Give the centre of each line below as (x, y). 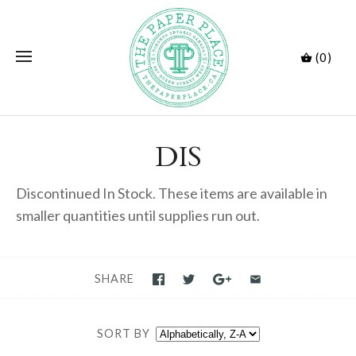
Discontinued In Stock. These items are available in (172, 193)
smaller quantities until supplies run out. (138, 215)
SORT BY (123, 334)
